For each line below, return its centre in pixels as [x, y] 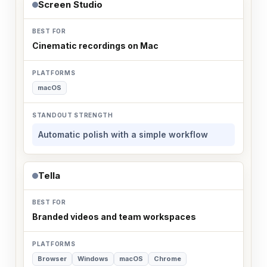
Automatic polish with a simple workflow [123, 134]
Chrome [167, 258]
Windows [93, 258]
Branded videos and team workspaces [114, 216]
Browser [52, 258]
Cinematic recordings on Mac [95, 45]
